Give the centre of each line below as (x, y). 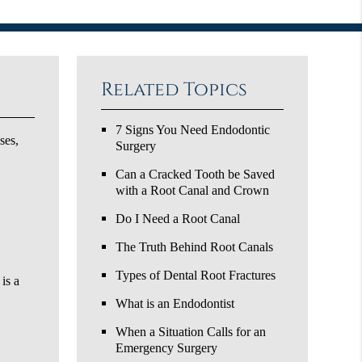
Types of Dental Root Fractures (196, 275)
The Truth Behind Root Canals (195, 246)
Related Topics (175, 89)
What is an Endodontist (175, 303)
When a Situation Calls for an (191, 331)
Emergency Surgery (167, 347)
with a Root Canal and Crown (193, 190)
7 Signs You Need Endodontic (193, 129)
